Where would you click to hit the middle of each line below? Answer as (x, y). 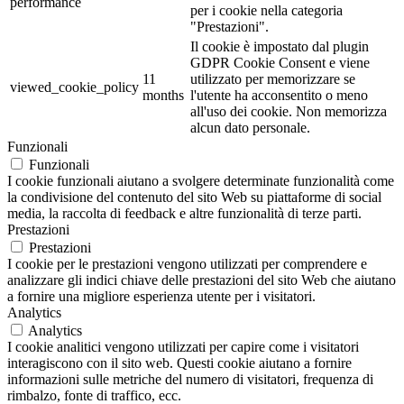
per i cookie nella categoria (266, 11)
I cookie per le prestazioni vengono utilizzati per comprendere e (187, 264)
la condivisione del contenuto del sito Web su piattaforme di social (194, 197)
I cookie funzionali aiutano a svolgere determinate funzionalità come (201, 181)
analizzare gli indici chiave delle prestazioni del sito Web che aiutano (202, 280)
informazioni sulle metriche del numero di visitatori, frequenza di (190, 380)
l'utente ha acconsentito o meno (279, 96)
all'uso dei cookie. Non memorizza (289, 112)
